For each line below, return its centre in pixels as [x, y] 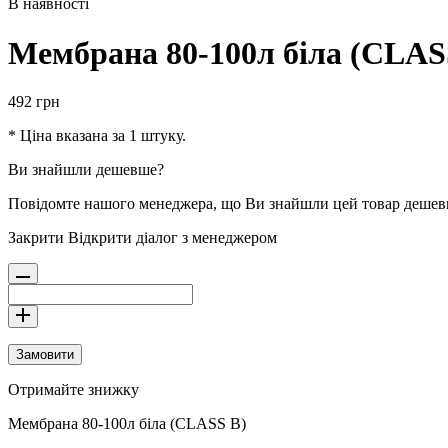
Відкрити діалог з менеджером [172, 238]
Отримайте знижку [73, 390]
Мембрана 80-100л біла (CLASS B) [127, 424]
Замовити [45, 355]
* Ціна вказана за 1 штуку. [97, 136]
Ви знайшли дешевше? [86, 170]
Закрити [36, 238]
